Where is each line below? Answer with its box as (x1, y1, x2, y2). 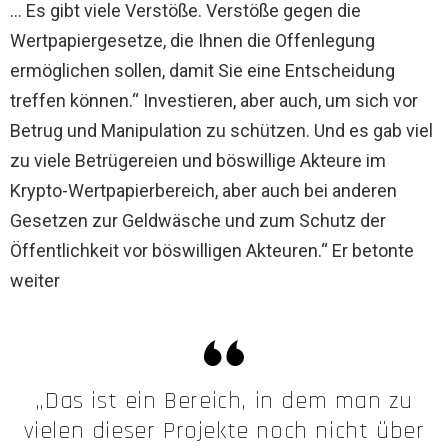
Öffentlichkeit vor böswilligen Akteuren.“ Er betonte (10, 240, 414, 262)
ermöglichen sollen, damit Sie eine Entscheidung (10, 60, 395, 82)
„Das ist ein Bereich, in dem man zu (35, 386, 413, 417)
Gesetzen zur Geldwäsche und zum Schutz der (10, 210, 386, 232)
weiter (10, 270, 60, 292)
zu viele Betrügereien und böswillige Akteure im (10, 150, 386, 172)
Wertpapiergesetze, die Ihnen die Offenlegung (10, 30, 375, 52)
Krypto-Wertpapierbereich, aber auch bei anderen (10, 180, 397, 202)
